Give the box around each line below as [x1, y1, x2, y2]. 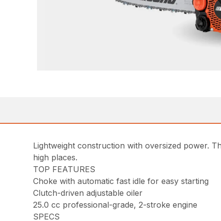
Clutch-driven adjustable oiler [33, 188, 143, 198]
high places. [33, 152, 78, 163]
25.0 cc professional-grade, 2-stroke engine [33, 200, 198, 210]
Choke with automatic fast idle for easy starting [33, 176, 209, 186]
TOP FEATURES [33, 164, 96, 175]
